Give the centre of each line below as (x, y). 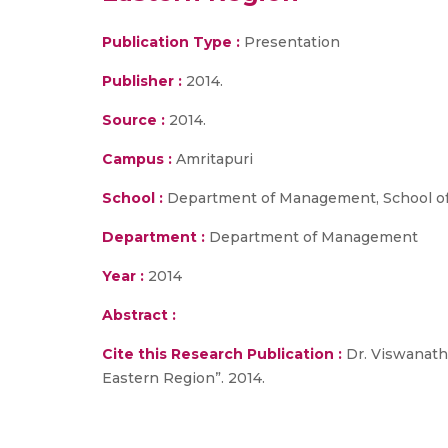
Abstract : (139, 315)
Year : (123, 276)
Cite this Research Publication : (222, 354)
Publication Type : (171, 42)
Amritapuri (212, 159)
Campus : (137, 159)
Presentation (290, 42)
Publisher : (144, 81)
